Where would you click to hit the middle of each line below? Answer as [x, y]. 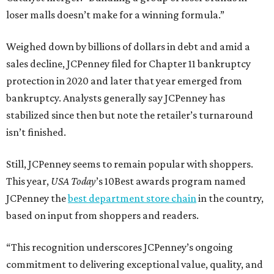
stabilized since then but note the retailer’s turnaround [130, 115]
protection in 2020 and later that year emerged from [124, 81]
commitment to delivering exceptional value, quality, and [135, 265]
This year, [28, 181]
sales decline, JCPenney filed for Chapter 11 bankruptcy [128, 64]
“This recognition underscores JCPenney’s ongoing [120, 247]
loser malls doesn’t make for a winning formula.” [115, 15]
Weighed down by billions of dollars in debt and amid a [128, 47]
